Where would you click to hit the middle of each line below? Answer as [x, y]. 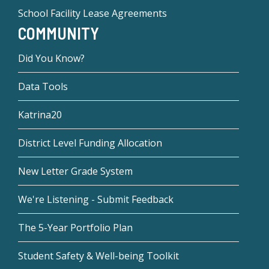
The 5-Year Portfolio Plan [75, 227]
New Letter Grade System [75, 171]
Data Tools [43, 86]
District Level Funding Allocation [90, 143]
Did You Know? [51, 58]
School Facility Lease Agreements [92, 14]
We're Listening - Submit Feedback [96, 199]
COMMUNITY [59, 33]
